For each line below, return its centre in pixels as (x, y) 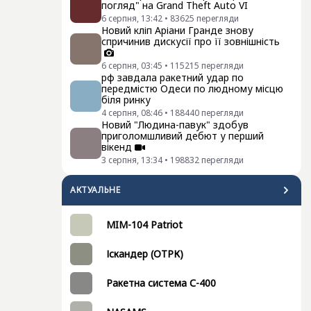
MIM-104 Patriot (144, 225)
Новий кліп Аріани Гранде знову (177, 30)
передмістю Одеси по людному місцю (192, 89)
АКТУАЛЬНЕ (95, 190)
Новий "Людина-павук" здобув (175, 125)
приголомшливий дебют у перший (183, 136)
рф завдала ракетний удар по (173, 77)
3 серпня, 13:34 (132, 160)
